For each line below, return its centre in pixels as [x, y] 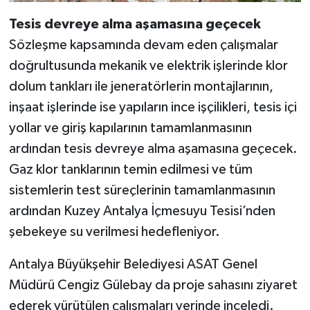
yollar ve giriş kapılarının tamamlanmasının [130, 128]
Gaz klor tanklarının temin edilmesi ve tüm [130, 169]
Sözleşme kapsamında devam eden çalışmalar [143, 45]
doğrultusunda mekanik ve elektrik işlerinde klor [148, 65]
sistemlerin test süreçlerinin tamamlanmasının [142, 190]
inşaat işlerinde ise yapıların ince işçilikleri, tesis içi [153, 107]
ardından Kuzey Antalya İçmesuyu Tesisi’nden [142, 211]
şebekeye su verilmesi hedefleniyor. [114, 231]
